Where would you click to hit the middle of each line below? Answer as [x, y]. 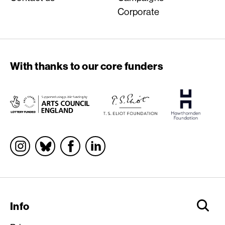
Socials [28, 142]
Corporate [139, 11]
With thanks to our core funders [87, 66]
